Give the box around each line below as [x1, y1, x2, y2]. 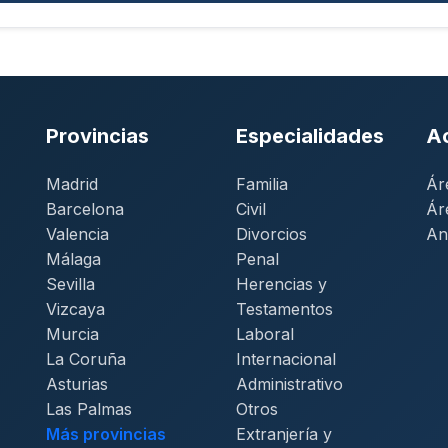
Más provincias [46, 424, 166, 444]
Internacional [236, 349, 336, 369]
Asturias [46, 374, 108, 394]
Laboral [236, 324, 294, 344]
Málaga [46, 249, 101, 269]
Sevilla [46, 274, 95, 294]
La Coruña [46, 349, 126, 369]
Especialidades [236, 124, 384, 148]
